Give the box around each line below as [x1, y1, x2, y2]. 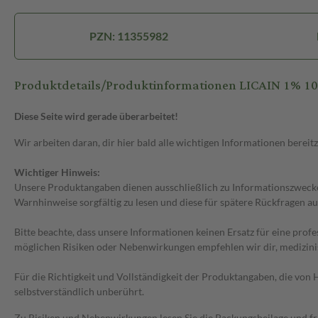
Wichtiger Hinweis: [14, 166, 100, 179]
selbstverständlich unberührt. [14, 285, 144, 298]
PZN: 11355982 [89, 29, 168, 43]
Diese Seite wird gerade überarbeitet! [14, 110, 178, 123]
